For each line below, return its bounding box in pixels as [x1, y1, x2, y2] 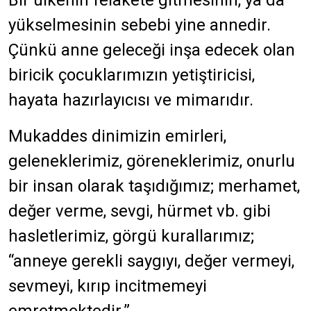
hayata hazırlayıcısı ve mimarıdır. [8, 90, 253, 110]
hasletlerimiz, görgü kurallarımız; [8, 226, 254, 246]
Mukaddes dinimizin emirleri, [8, 126, 226, 146]
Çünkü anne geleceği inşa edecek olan [8, 40, 295, 60]
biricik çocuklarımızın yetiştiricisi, [8, 65, 255, 85]
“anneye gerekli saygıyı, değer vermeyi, [8, 251, 294, 271]
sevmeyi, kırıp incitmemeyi [8, 276, 207, 296]
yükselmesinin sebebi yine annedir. [8, 15, 271, 35]
